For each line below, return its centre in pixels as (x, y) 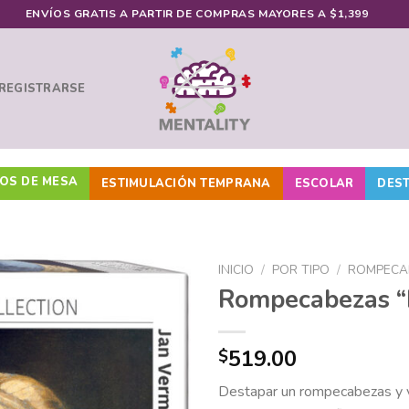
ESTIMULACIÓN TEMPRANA (186, 183)
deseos (156, 398)
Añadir (156, 348)
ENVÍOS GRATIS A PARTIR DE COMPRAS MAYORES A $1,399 (197, 14)
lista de (156, 381)
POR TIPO (301, 270)
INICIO (236, 270)
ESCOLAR (324, 183)
